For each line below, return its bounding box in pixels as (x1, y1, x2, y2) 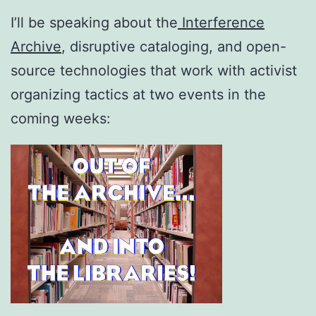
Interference (178, 13, 265, 31)
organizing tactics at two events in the (11, 85, 266, 103)
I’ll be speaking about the (11, 13, 178, 31)
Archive (11, 37, 61, 55)
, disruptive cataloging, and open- (61, 37, 286, 55)
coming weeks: (11, 109, 111, 127)
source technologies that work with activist (11, 61, 297, 79)
